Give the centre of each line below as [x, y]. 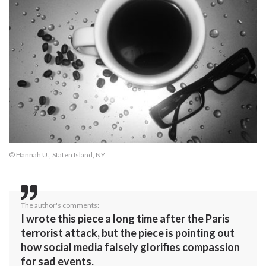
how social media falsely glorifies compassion [130, 247]
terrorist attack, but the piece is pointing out [128, 232]
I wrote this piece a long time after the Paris [125, 218]
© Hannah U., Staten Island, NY [57, 154]
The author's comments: [60, 205]
